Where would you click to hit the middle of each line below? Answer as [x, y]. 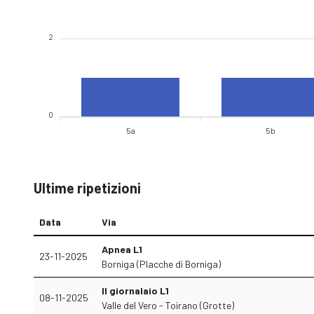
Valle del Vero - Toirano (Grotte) [168, 305]
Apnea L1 [122, 249]
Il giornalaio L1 [135, 291]
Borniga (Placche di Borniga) [161, 264]
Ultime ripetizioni [87, 188]
